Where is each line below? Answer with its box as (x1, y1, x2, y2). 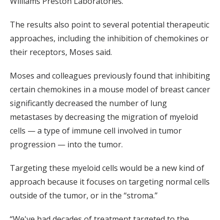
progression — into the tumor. (10, 139, 123, 150)
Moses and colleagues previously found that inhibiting (10, 70, 210, 82)
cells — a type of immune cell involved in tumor (10, 125, 182, 137)
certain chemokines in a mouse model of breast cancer (10, 84, 210, 95)
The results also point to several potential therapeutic (10, 19, 209, 30)
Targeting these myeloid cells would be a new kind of (10, 163, 204, 174)
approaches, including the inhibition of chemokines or (10, 33, 209, 44)
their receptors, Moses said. (10, 47, 112, 58)
